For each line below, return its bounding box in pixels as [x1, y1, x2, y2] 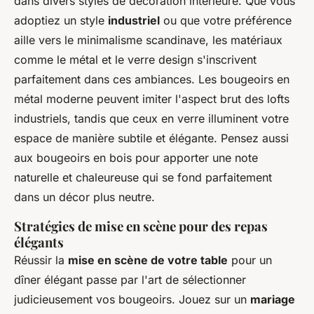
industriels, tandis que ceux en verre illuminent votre [14, 111, 289, 126]
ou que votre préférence [160, 13, 292, 28]
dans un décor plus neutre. [14, 190, 155, 205]
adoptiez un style [14, 13, 108, 28]
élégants [14, 233, 64, 252]
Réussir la [14, 253, 68, 268]
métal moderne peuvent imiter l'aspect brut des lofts [14, 92, 289, 107]
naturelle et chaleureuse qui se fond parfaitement [14, 170, 272, 185]
